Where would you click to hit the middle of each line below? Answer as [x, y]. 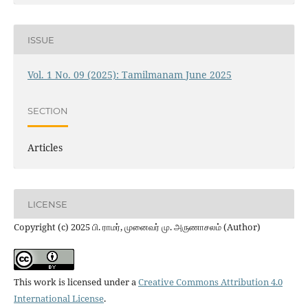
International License [58, 299]
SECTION [47, 110]
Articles [45, 148]
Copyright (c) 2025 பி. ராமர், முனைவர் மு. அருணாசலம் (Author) [137, 227]
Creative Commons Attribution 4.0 [210, 282]
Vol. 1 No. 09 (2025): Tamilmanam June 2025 [129, 75]
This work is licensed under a [76, 282]
